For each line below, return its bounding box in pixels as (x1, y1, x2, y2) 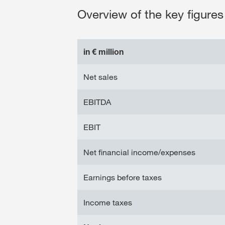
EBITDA (83, 96, 111, 107)
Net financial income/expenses (83, 147, 195, 157)
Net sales (83, 71, 118, 82)
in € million (83, 46, 124, 57)
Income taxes (83, 197, 132, 207)
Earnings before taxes (83, 172, 162, 182)
